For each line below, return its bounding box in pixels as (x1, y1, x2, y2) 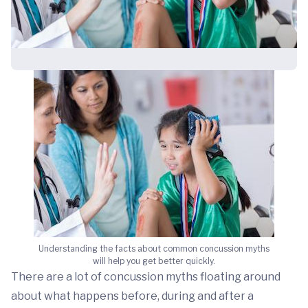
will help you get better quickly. (93, 256, 215, 266)
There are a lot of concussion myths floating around (11, 270, 280, 283)
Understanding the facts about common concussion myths (38, 243, 269, 254)
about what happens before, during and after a (11, 289, 254, 302)
